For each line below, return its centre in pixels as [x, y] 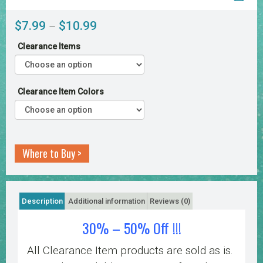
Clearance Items [49, 46]
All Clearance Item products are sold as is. [130, 251]
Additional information [106, 201]
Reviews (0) [170, 201]
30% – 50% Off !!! [131, 228]
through [115, 74]
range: [111, 41]
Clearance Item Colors [60, 92]
